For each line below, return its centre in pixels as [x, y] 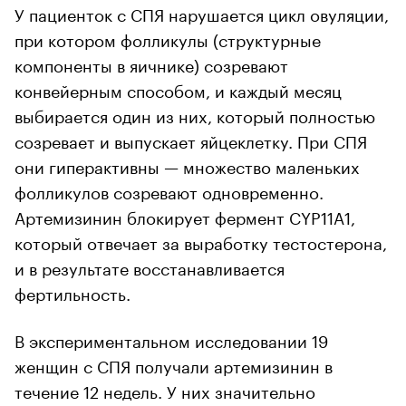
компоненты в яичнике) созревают [151, 63]
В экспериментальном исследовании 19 [171, 338]
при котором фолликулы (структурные [168, 38]
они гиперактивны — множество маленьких [187, 164]
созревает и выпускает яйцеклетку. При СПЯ [191, 139]
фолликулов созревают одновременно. [169, 190]
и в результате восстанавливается [150, 266]
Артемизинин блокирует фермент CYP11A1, [185, 215]
